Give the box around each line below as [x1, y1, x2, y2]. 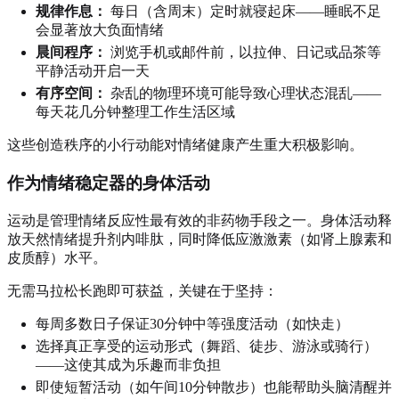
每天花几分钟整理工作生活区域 [36, 104, 235, 120]
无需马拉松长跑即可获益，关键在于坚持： [7, 282, 278, 298]
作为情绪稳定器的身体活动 [7, 174, 210, 193]
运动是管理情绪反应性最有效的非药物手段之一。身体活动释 [7, 212, 392, 228]
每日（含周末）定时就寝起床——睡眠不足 [107, 4, 381, 20]
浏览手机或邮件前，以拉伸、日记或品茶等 [107, 45, 381, 61]
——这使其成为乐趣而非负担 [36, 356, 221, 372]
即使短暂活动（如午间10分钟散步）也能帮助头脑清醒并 [36, 379, 392, 395]
